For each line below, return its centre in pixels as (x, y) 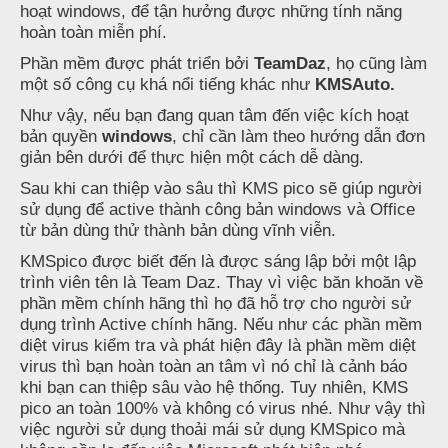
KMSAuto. (355, 84)
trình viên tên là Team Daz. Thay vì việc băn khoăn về (221, 282)
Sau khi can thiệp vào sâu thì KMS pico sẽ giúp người (221, 188)
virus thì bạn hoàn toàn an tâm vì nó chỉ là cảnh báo (213, 366)
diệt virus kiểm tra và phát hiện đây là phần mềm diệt (218, 345)
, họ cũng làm (376, 63)
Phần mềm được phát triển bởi (137, 63)
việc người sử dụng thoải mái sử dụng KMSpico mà (212, 429)
